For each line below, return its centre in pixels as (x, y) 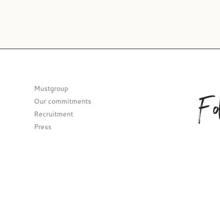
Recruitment (53, 114)
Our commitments (62, 101)
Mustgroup (51, 89)
